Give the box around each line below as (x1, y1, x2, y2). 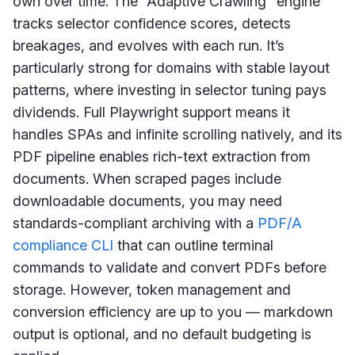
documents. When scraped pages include (13, 170, 281, 187)
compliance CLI (13, 236, 113, 254)
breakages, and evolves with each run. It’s (13, 36, 284, 54)
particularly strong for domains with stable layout (13, 59, 330, 76)
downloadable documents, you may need (13, 192, 282, 209)
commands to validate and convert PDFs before (13, 258, 326, 276)
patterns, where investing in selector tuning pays (13, 81, 326, 98)
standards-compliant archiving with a (13, 214, 258, 231)
